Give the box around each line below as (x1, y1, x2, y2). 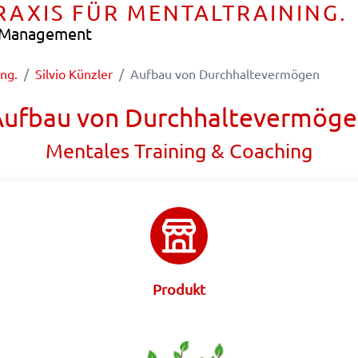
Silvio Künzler (35, 66, 113, 82)
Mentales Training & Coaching (46, 138, 312, 163)
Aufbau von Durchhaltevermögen (130, 66, 320, 82)
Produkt (153, 280, 205, 297)
